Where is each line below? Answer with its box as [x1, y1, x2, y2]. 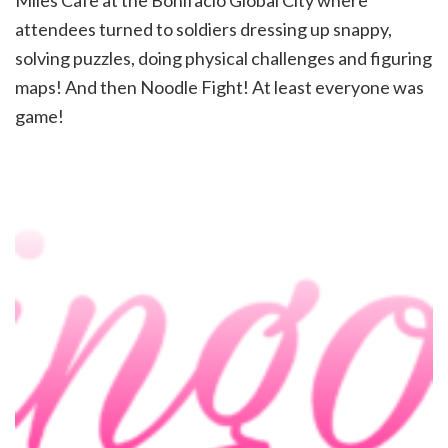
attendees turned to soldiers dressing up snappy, [15, 18, 392, 41]
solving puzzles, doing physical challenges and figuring [15, 47, 432, 70]
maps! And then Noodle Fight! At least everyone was [15, 76, 424, 99]
